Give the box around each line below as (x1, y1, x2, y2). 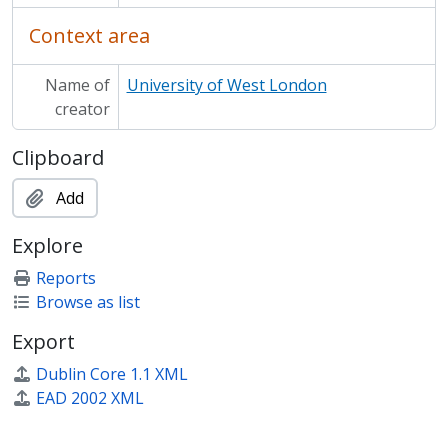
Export (12, 328, 75, 355)
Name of (44, 74, 110, 96)
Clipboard (12, 144, 104, 171)
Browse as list (36, 291, 140, 313)
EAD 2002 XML (36, 387, 144, 409)
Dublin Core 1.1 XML (36, 363, 188, 385)
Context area (29, 22, 150, 49)
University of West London (126, 74, 327, 96)
